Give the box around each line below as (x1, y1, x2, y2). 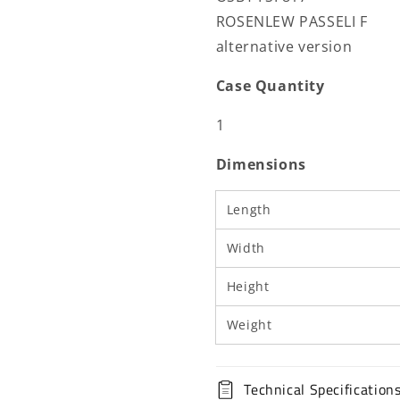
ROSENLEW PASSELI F (215, 12, 368, 32)
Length (226, 201, 271, 219)
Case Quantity (215, 76, 325, 96)
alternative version (215, 37, 353, 57)
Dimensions (215, 154, 306, 175)
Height (226, 278, 270, 296)
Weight (226, 316, 272, 334)
